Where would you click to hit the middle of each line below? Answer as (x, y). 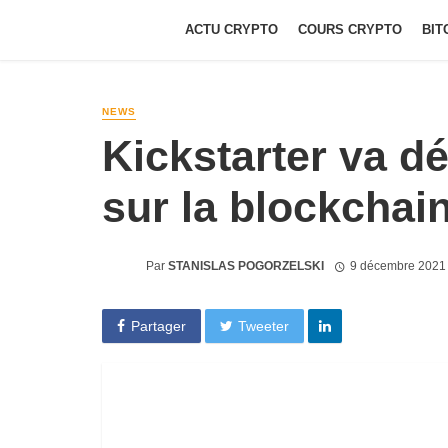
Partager (158, 325)
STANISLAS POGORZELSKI (246, 265)
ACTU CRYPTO (231, 29)
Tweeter (264, 325)
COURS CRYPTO (350, 29)
